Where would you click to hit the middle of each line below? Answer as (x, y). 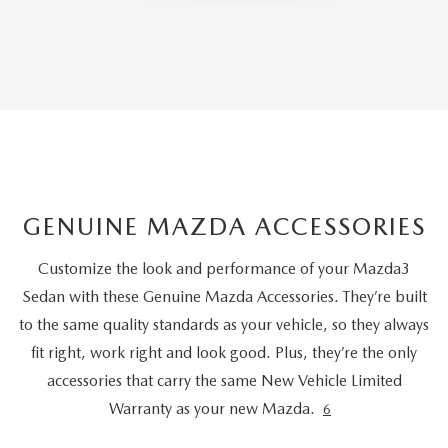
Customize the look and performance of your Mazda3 (224, 269)
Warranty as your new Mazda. (212, 409)
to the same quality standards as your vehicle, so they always (224, 325)
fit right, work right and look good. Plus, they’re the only (224, 353)
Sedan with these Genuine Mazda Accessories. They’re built (224, 297)
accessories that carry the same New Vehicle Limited (224, 381)
